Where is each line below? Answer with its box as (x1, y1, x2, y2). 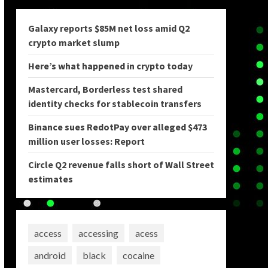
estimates (28, 173, 73, 185)
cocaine (122, 249, 154, 261)
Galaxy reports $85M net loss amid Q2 (28, 22, 190, 34)
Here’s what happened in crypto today (28, 60, 193, 72)
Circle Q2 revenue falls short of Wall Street (28, 159, 214, 170)
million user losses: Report (28, 135, 145, 147)
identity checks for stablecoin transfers (28, 98, 202, 109)
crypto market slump (28, 36, 120, 48)
